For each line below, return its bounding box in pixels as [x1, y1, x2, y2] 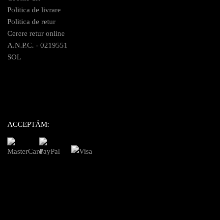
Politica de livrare [7, 5, 61, 14]
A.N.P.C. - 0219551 [7, 41, 68, 49]
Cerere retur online [7, 29, 65, 37]
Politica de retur [7, 17, 55, 26]
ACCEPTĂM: [7, 120, 49, 128]
